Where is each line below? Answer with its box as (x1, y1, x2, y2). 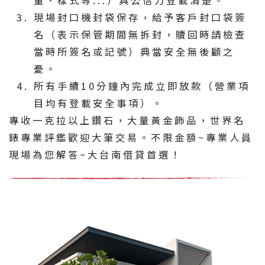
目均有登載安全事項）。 (33, 96, 164, 110)
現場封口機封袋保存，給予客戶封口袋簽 (33, 10, 247, 24)
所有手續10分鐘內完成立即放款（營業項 (33, 79, 250, 93)
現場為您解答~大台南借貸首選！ (9, 147, 182, 161)
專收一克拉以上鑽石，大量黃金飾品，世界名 (9, 113, 245, 127)
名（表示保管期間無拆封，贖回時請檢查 (33, 27, 247, 41)
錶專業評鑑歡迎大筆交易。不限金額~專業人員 (9, 130, 253, 144)
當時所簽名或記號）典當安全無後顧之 (33, 44, 235, 59)
